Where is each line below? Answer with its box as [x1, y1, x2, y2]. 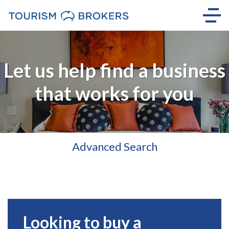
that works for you [35, 81, 194, 105]
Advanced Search [72, 139, 157, 153]
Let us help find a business [4, 58, 225, 82]
